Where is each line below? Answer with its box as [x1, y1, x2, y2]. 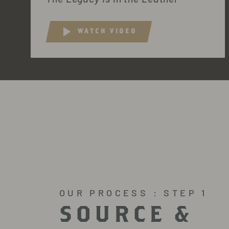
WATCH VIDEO [77, 27, 137, 35]
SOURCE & [59, 199, 193, 227]
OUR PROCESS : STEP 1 [59, 187, 208, 199]
